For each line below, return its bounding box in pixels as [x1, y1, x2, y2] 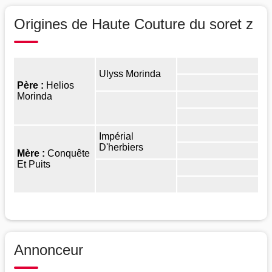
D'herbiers [99, 141, 146, 152]
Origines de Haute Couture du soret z [14, 15, 253, 32]
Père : [17, 80, 46, 90]
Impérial [99, 131, 134, 141]
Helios [46, 80, 74, 90]
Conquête [47, 148, 90, 158]
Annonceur [14, 241, 83, 258]
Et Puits [17, 158, 55, 169]
